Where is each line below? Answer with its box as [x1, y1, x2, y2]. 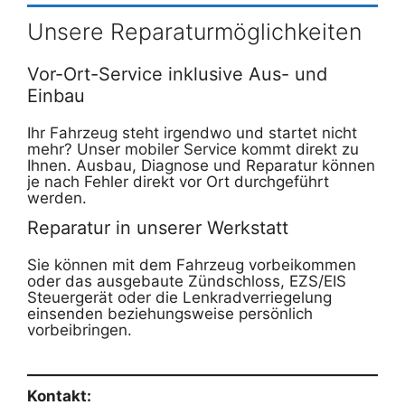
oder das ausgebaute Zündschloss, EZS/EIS [27, 271, 346, 290]
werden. [27, 188, 87, 207]
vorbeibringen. [27, 320, 132, 339]
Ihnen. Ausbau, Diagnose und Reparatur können [27, 155, 375, 174]
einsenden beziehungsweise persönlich [27, 304, 313, 323]
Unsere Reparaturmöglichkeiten [27, 17, 362, 45]
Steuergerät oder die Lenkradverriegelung [27, 287, 332, 306]
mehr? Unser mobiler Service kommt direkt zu [27, 139, 359, 158]
